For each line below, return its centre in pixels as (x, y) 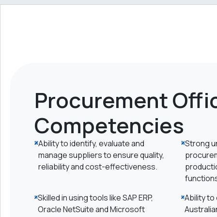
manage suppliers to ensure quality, (101, 155)
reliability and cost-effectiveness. (98, 167)
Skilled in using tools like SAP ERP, (96, 198)
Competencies (109, 125)
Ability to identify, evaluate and (92, 143)
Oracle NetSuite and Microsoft (92, 209)
